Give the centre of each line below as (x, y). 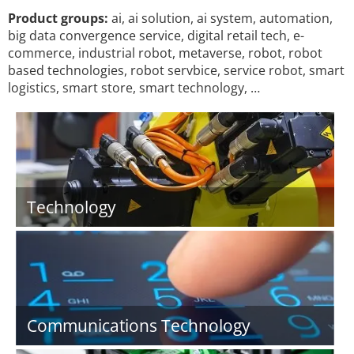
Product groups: (58, 18)
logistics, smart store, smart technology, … (134, 88)
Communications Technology (139, 326)
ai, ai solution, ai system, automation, (220, 18)
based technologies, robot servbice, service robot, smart (176, 70)
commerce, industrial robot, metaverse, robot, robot (165, 53)
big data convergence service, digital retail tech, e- (156, 36)
